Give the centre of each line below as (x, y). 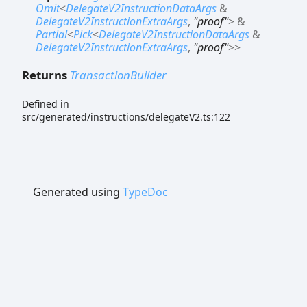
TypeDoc (145, 192)
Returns (46, 75)
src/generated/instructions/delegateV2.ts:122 (126, 116)
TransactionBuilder (118, 75)
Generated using (78, 192)
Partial (51, 34)
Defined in (46, 103)
